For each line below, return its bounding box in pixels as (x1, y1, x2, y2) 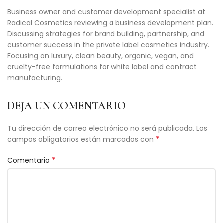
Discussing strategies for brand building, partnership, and (7, 29, 204, 39)
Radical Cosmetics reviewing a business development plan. (7, 18, 213, 28)
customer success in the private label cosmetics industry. (7, 40, 209, 50)
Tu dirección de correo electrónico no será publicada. (7, 123, 194, 133)
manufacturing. (7, 73, 62, 83)
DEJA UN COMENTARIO (7, 99, 126, 112)
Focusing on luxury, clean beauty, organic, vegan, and (7, 51, 194, 61)
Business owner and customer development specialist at (7, 7, 205, 17)
